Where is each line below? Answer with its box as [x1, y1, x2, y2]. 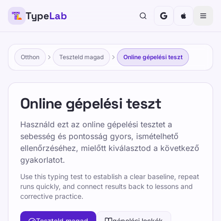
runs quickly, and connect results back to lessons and [20, 182, 193, 190]
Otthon [21, 53, 39, 61]
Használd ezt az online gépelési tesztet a [20, 119, 172, 129]
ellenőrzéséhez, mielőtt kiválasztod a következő [20, 143, 199, 153]
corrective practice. [20, 192, 83, 200]
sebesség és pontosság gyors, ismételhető [20, 131, 179, 141]
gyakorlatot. [20, 155, 65, 165]
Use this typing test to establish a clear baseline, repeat [20, 172, 199, 181]
